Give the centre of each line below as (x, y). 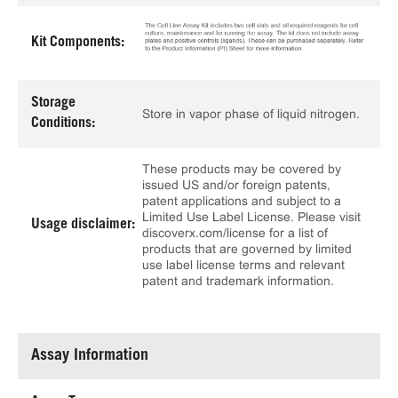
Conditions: (63, 124)
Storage (53, 103)
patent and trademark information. (238, 281)
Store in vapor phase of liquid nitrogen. (251, 114)
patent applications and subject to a (242, 201)
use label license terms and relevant (243, 265)
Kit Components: (78, 43)
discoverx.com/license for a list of (235, 233)
